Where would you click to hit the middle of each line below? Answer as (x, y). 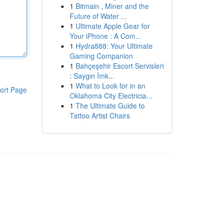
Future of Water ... (98, 16)
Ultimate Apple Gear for (112, 26)
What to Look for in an (110, 86)
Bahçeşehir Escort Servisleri (119, 66)
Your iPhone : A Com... (105, 36)
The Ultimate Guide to (110, 106)
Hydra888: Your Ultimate (114, 46)
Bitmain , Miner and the (112, 6)
